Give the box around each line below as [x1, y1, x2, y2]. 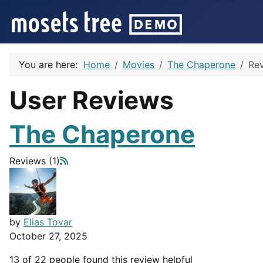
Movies [123, 59, 154, 70]
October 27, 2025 [9, 230, 87, 242]
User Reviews [9, 85, 174, 115]
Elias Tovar [23, 216, 72, 228]
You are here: [19, 59, 83, 70]
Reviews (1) [9, 155, 60, 167]
